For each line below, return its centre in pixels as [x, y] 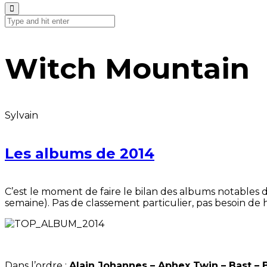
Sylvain [21, 115]
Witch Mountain [127, 68]
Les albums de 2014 [80, 153]
